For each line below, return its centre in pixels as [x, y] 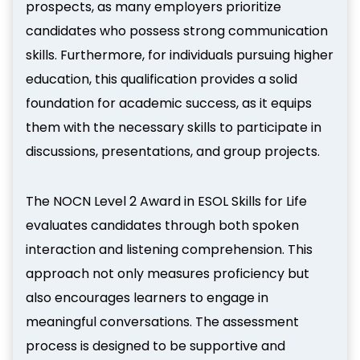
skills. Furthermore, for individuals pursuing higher [180, 55]
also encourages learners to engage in [147, 297]
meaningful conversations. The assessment [162, 321]
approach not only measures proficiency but [168, 273]
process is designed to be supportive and [155, 346]
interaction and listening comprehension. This [169, 249]
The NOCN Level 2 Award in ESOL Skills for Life [166, 201]
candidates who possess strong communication [177, 31]
